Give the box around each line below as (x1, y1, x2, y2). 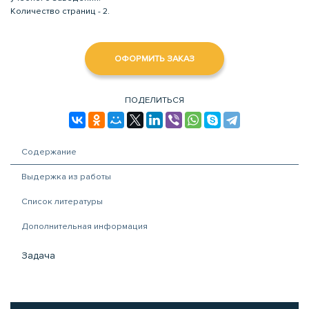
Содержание (21, 146, 77, 157)
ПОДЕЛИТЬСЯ (125, 94, 184, 106)
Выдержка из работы (21, 170, 111, 182)
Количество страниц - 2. (10, 6, 110, 17)
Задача (21, 249, 55, 261)
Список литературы (21, 195, 103, 207)
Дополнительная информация (21, 220, 148, 232)
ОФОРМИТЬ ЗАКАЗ (114, 52, 195, 64)
